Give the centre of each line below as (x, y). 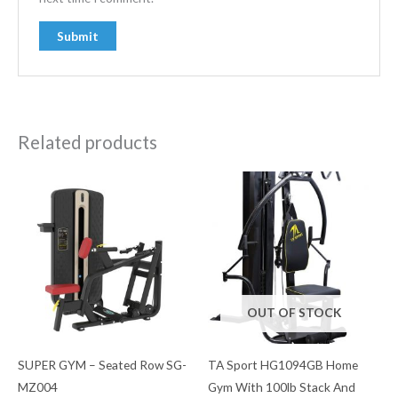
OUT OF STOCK (294, 313)
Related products (88, 143)
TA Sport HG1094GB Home (283, 365)
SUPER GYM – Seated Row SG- (102, 365)
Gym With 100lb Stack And (282, 387)
